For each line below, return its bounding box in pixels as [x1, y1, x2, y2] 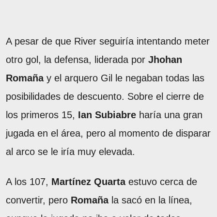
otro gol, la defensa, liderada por [6, 54, 148, 65]
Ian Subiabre [78, 109, 136, 120]
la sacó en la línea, [108, 194, 192, 205]
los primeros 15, [6, 109, 78, 120]
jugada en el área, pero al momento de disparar [6, 127, 211, 139]
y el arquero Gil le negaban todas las [44, 72, 204, 83]
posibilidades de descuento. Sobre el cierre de [6, 91, 204, 102]
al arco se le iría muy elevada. [6, 146, 135, 157]
